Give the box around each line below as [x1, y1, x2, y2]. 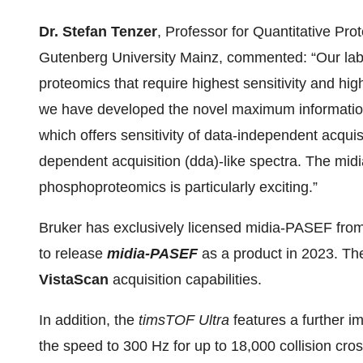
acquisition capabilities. [109, 271, 262, 288]
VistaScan [39, 271, 109, 288]
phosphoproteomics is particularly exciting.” [39, 179, 318, 195]
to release [39, 246, 107, 262]
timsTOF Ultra [139, 312, 229, 328]
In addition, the [39, 312, 139, 328]
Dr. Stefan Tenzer [39, 23, 157, 40]
